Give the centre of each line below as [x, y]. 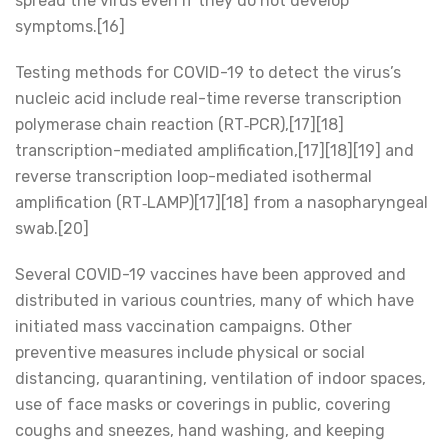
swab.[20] [52, 228]
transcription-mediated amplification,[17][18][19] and [214, 150]
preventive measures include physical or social [190, 352]
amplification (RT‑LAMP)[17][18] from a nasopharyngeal [221, 202]
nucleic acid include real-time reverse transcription [208, 98]
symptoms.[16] [70, 26]
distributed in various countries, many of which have [214, 300]
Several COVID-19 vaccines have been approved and [210, 274]
